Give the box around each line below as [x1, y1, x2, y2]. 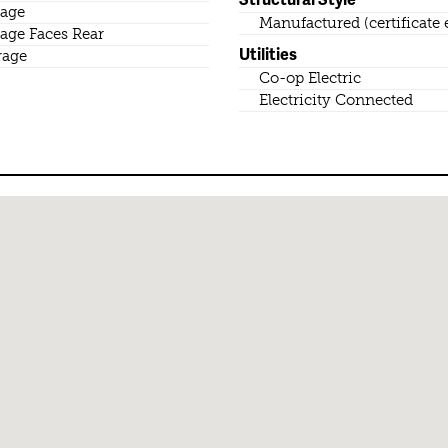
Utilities [239, 42, 297, 66]
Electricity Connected [259, 91, 413, 110]
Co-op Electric [259, 69, 361, 88]
